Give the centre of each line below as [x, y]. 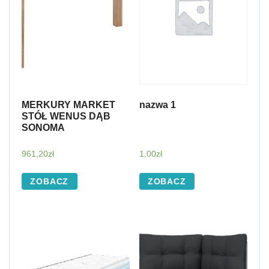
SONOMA [43, 128]
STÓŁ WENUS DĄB [66, 116]
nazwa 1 [157, 105]
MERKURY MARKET [68, 105]
